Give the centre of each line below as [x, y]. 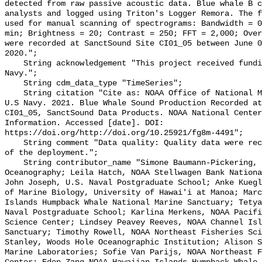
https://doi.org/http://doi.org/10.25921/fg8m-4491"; [124, 133]
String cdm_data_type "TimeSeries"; [14, 84]
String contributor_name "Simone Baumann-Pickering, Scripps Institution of [14, 163]
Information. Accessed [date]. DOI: [84, 123]
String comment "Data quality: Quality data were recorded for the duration [14, 143]
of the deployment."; [51, 153]
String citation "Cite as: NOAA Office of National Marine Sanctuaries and [14, 94]
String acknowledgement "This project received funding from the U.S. [14, 64]
